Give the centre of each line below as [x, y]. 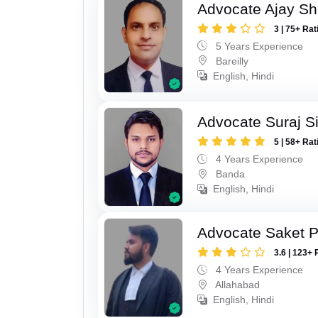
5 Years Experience [258, 46]
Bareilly [231, 61]
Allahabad [237, 285]
